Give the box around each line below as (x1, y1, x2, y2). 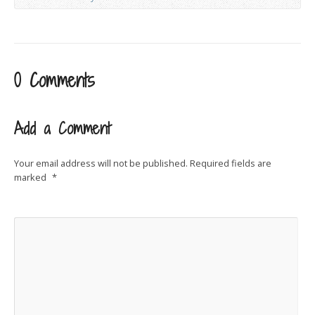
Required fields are (190, 157, 271, 169)
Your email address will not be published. (14, 157, 188, 169)
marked (14, 171, 49, 184)
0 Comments (14, 68, 95, 93)
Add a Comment (14, 117, 110, 139)
